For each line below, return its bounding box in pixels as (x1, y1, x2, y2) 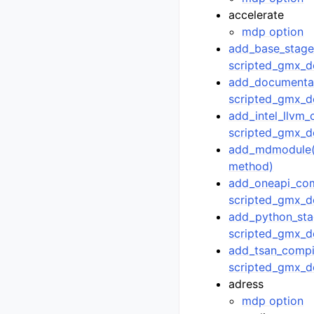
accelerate (228, 8, 285, 22)
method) (228, 159, 274, 173)
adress (228, 277, 264, 291)
